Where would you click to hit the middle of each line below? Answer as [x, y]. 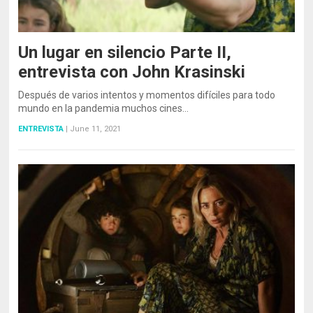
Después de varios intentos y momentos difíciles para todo [147, 95]
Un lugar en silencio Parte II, [125, 53]
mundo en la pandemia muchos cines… [104, 109]
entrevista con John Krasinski [132, 72]
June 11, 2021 [96, 129]
